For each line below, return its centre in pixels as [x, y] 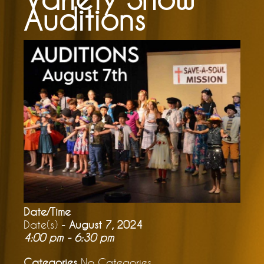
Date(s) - [46, 224]
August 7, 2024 [106, 224]
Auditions [85, 19]
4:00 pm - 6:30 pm [69, 237]
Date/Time [47, 211]
